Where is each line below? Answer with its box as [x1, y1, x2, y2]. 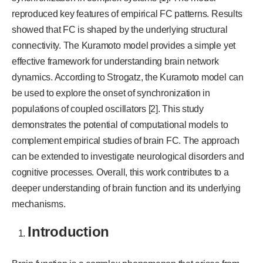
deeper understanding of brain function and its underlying [12, 183, 241, 193]
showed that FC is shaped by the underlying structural [12, 24, 228, 35]
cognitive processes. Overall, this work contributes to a [12, 167, 229, 177]
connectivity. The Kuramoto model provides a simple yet [12, 40, 236, 50]
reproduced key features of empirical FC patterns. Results [12, 8, 242, 19]
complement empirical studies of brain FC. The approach [12, 135, 240, 146]
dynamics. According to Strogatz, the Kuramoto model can [12, 72, 244, 82]
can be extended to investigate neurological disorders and [12, 151, 244, 161]
